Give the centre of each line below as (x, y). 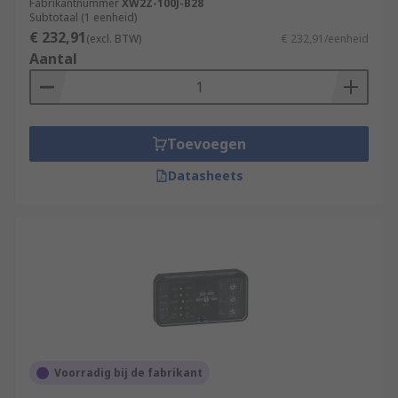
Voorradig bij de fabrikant (128, 373)
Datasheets (205, 175)
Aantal (53, 59)
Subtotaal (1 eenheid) (83, 17)
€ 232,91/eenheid (325, 39)
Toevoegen (206, 144)
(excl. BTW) (114, 39)
